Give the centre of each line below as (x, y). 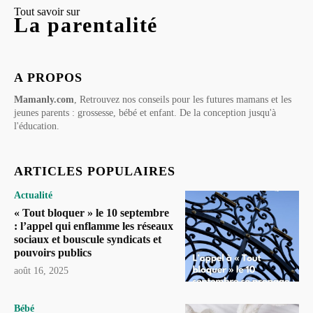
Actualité (33, 195)
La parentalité (86, 24)
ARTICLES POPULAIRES (95, 171)
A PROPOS (48, 77)
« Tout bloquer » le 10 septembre (92, 212)
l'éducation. (37, 126)
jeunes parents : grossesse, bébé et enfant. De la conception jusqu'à (145, 112)
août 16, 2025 (41, 270)
